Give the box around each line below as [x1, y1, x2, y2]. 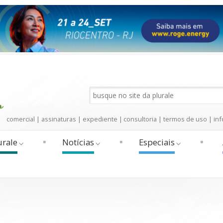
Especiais [139, 136, 175, 148]
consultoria [123, 114, 157, 123]
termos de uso [163, 114, 208, 123]
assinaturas [41, 114, 77, 123]
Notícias [62, 136, 95, 148]
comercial [6, 114, 35, 123]
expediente [82, 114, 117, 123]
